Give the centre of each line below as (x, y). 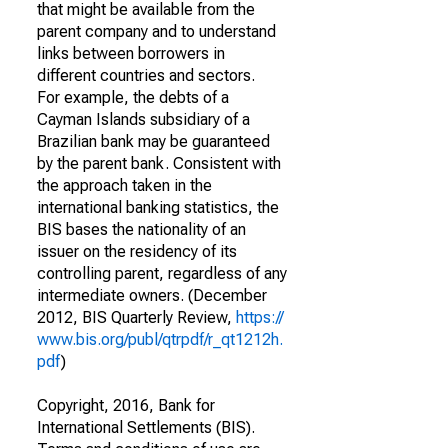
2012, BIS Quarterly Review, (136, 317)
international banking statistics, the (158, 207)
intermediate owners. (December (152, 295)
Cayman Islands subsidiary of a (143, 119)
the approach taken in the (124, 185)
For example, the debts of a (133, 97)
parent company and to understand (156, 31)
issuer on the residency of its (137, 251)
